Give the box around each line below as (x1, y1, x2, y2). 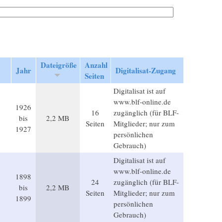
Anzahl (84, 59, 108, 70)
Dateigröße (40, 59, 77, 70)
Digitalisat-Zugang (115, 64, 176, 76)
